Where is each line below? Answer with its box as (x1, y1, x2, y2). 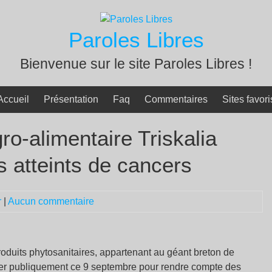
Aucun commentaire (8, 196, 94, 206)
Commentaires (144, 94, 208, 104)
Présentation (44, 94, 98, 104)
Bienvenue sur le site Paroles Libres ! (20, 56, 252, 72)
